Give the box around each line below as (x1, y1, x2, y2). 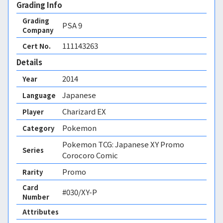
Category (22, 123, 54, 133)
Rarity (22, 167, 43, 177)
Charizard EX (62, 106, 106, 116)
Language (22, 90, 56, 100)
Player (22, 107, 44, 116)
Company (22, 25, 53, 35)
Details (16, 57, 42, 67)
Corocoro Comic (62, 150, 118, 160)
